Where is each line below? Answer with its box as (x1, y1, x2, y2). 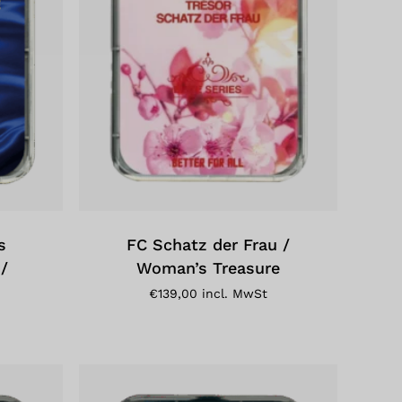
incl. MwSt (202, 286, 268, 301)
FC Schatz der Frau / (127, 235, 291, 255)
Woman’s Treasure (136, 258, 281, 278)
